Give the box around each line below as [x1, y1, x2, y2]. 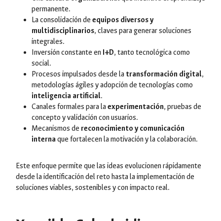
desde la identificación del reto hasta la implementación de [16, 172, 194, 182]
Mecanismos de [32, 123, 81, 133]
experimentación [108, 102, 164, 111]
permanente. [32, 4, 71, 14]
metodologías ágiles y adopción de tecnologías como [32, 80, 193, 90]
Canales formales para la [32, 102, 108, 111]
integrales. [32, 37, 65, 46]
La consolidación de [32, 15, 92, 25]
